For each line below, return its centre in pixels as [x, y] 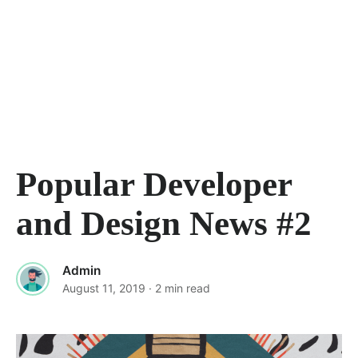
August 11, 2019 [104, 288]
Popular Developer [154, 184]
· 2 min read [179, 288]
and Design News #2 [164, 223]
